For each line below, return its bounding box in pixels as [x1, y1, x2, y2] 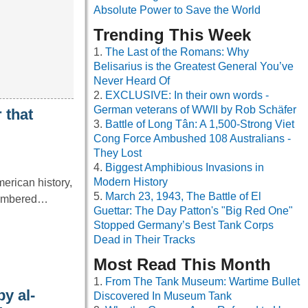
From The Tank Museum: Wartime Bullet [105, 276, 300, 288]
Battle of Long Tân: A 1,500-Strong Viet [105, 118, 294, 131]
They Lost [93, 147, 142, 159]
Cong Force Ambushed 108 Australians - [93, 133, 291, 145]
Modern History [93, 176, 168, 188]
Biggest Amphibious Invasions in [105, 162, 264, 174]
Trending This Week [93, 25, 251, 45]
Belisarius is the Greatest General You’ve [93, 60, 294, 73]
